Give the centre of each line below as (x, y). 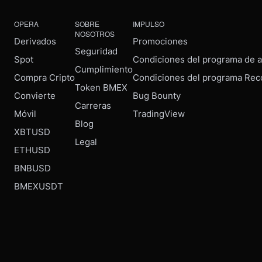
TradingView (159, 114)
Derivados (35, 41)
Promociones (160, 41)
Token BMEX (101, 87)
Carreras (93, 106)
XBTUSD (32, 132)
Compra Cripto (44, 77)
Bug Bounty (157, 96)
